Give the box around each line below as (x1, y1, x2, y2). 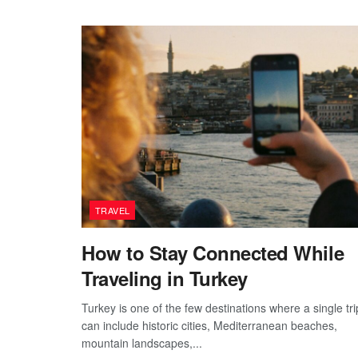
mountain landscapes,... (82, 334, 202, 351)
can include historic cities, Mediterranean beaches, (82, 316, 337, 333)
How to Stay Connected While (82, 238, 344, 266)
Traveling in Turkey (82, 264, 248, 292)
